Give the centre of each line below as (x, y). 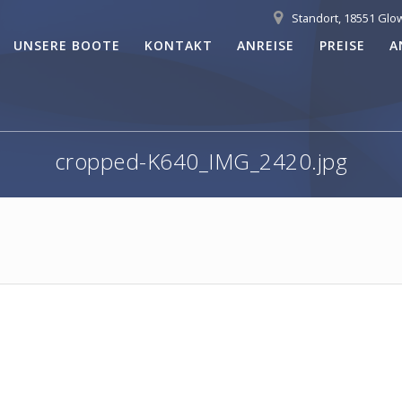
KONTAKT (179, 45)
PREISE (342, 45)
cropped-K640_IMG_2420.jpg (201, 162)
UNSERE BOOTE (67, 45)
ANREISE (266, 45)
